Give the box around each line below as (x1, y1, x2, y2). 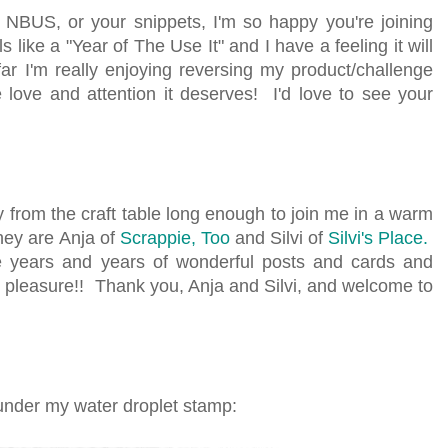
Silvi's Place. (327, 227, 428, 248)
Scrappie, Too (119, 227, 230, 248)
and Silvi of (229, 227, 328, 248)
